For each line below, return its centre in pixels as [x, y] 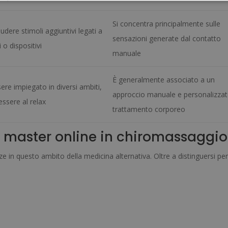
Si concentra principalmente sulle [167, 24]
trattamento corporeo [149, 109]
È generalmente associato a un [164, 80]
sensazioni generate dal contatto [167, 39]
